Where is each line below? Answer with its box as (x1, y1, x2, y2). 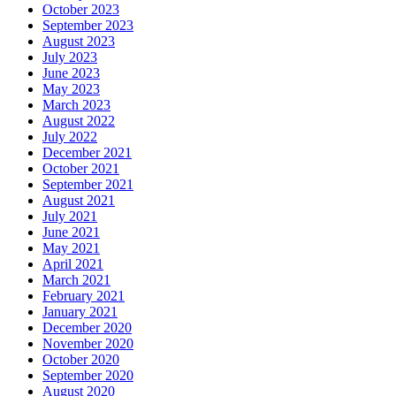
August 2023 (42, 34, 115, 49)
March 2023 (42, 97, 110, 113)
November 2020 (42, 336, 133, 352)
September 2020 (42, 368, 133, 384)
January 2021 (42, 304, 118, 320)
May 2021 (42, 240, 100, 256)
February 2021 (42, 288, 125, 304)
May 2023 (42, 81, 100, 97)
